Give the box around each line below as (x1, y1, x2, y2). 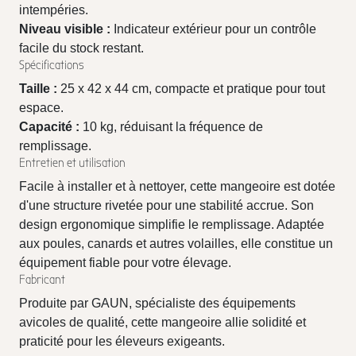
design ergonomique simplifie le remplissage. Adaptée (19, 218, 324, 231)
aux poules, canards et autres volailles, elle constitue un (19, 237, 333, 250)
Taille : (19, 82, 57, 95)
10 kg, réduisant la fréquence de (79, 120, 263, 133)
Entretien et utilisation (19, 156, 126, 170)
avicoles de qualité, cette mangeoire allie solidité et (19, 315, 306, 329)
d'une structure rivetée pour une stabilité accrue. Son (19, 199, 314, 212)
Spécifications (19, 58, 84, 72)
